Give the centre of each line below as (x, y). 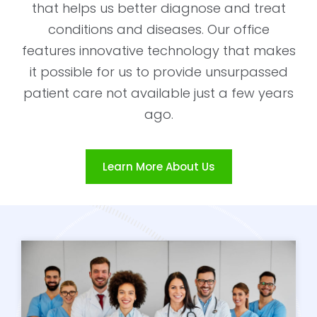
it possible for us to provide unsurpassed (158, 71)
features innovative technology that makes (158, 50)
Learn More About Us (158, 166)
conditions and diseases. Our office (158, 29)
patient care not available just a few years (158, 93)
